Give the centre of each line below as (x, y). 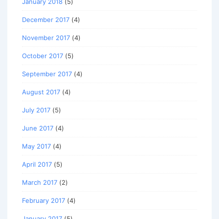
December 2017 (46, 20)
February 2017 (44, 201)
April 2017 (37, 164)
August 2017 (41, 92)
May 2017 (36, 146)
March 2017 (40, 183)
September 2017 (47, 74)
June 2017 (38, 128)
